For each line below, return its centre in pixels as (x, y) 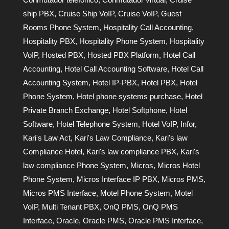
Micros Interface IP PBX (117, 179)
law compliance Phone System (74, 165)
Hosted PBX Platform (123, 55)
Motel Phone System (135, 193)
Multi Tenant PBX (70, 207)
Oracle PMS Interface (164, 220)
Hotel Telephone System (97, 124)
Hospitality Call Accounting (147, 27)
